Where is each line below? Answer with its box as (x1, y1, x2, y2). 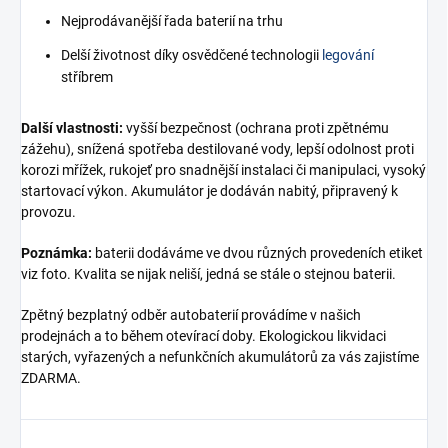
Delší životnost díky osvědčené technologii (61, 46, 322, 63)
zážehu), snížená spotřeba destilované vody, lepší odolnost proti (21, 140, 414, 157)
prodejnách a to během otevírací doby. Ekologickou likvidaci (21, 327, 386, 344)
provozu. (21, 203, 76, 220)
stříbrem (61, 68, 113, 85)
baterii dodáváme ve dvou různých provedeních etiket (92, 244, 423, 261)
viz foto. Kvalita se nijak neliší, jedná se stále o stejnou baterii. (21, 265, 396, 282)
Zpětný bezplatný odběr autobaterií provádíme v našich (21, 306, 361, 323)
